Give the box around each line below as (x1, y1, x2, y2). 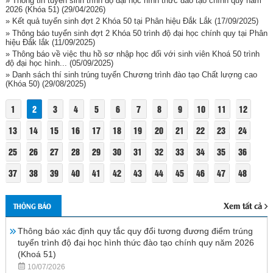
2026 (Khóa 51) (5, 4, 59, 14)
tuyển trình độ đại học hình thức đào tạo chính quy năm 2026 (18, 238, 254, 248)
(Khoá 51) (18, 249, 56, 260)
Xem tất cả (223, 199, 262, 211)
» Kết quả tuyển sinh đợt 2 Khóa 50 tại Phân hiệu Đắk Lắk (5, 16, 212, 26)
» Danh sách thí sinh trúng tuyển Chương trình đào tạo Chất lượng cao (5, 70, 257, 80)
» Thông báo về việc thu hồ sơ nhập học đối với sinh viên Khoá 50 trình (5, 49, 260, 59)
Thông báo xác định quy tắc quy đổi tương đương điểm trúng (18, 226, 253, 236)
